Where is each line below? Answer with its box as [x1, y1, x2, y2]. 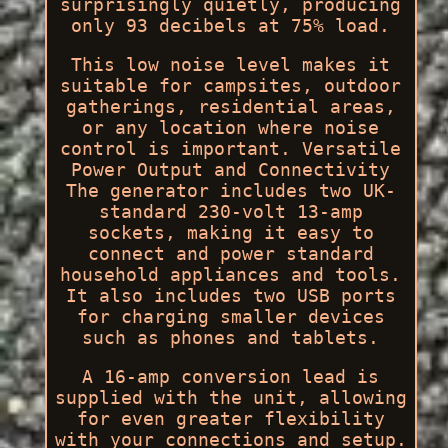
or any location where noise [82, 117, 380, 139]
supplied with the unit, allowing [54, 387, 407, 409]
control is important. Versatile [60, 138, 402, 160]
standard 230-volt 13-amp [98, 201, 363, 223]
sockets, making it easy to [87, 222, 374, 244]
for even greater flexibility [76, 408, 385, 430]
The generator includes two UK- [65, 180, 396, 202]
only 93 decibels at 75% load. [71, 15, 391, 37]
